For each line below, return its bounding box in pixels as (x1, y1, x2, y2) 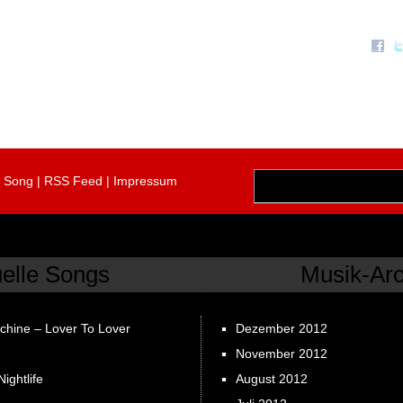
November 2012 (235, 345, 327, 361)
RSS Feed (44, 174, 103, 189)
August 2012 (235, 371, 308, 386)
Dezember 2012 (235, 320, 327, 336)
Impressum (113, 174, 177, 189)
